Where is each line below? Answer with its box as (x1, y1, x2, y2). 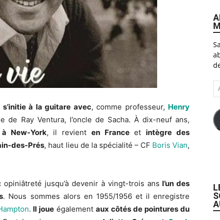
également (54, 204, 96, 214)
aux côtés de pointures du (96, 204, 190, 214)
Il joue (33, 204, 55, 214)
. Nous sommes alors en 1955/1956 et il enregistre (3, 191, 190, 201)
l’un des (160, 178, 190, 188)
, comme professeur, (91, 102, 168, 111)
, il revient (46, 127, 91, 137)
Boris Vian (152, 140, 188, 150)
